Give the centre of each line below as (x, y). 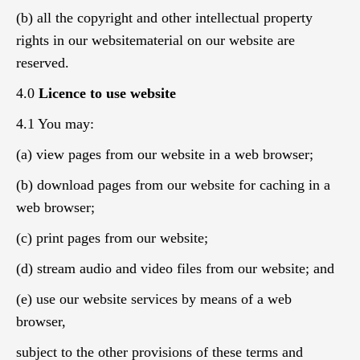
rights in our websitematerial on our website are (155, 40)
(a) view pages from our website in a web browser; (165, 154)
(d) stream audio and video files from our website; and (175, 268)
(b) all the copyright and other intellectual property (164, 18)
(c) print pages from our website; (112, 238)
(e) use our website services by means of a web (154, 299)
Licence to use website (107, 93)
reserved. (43, 63)
